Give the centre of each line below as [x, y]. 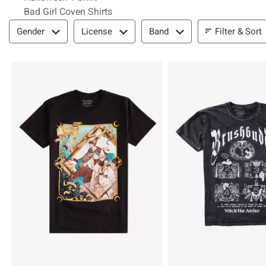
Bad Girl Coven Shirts [68, 12]
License [97, 31]
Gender [31, 31]
